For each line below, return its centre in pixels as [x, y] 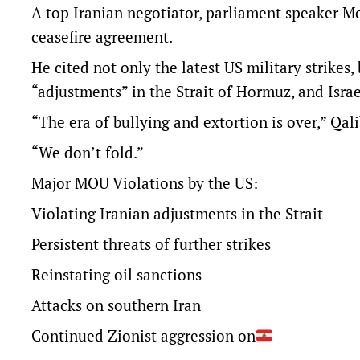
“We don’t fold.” [88, 153]
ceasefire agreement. [104, 37]
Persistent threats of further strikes [151, 244]
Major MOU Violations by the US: [145, 183]
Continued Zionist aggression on [143, 336]
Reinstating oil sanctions [117, 275]
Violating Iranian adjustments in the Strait [177, 214]
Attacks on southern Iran [116, 305]
